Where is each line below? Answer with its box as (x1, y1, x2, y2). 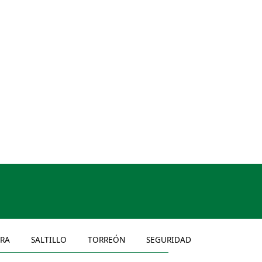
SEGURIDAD (146, 233, 191, 245)
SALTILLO (31, 233, 67, 245)
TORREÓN (88, 233, 125, 245)
